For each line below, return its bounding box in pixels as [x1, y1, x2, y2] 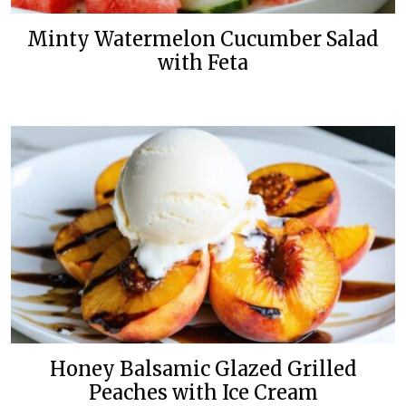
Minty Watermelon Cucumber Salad [27, 26, 379, 52]
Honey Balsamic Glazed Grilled [49, 356, 357, 382]
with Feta [158, 50, 248, 75]
